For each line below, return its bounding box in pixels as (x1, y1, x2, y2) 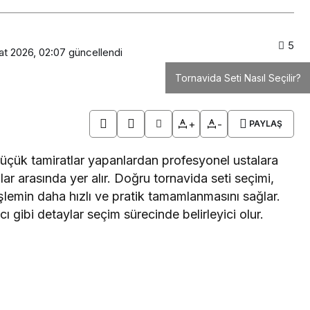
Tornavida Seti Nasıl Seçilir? (175, 72, 301, 84)
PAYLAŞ (249, 118, 282, 129)
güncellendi (66, 45, 122, 59)
